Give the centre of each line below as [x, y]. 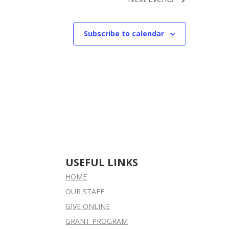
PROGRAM [109, 221]
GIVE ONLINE [88, 206]
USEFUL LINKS [102, 162]
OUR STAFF [85, 191]
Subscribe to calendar [124, 33]
